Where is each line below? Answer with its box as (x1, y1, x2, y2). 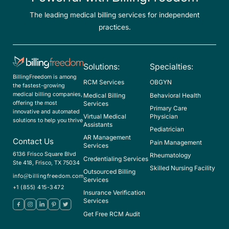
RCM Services (83, 79, 125, 86)
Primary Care (150, 104, 188, 112)
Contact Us (12, 137, 54, 146)
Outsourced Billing (83, 168, 136, 176)
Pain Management (150, 139, 202, 146)
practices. (98, 24, 131, 32)
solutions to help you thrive (12, 117, 83, 123)
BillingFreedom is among (12, 73, 77, 80)
